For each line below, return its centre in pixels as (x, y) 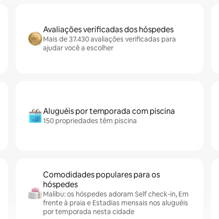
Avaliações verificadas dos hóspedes (108, 30)
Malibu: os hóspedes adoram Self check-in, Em (116, 194)
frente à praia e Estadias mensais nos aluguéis (116, 203)
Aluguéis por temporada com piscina (109, 111)
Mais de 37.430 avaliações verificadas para (109, 39)
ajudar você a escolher (78, 48)
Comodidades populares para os (101, 175)
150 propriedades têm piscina (90, 121)
